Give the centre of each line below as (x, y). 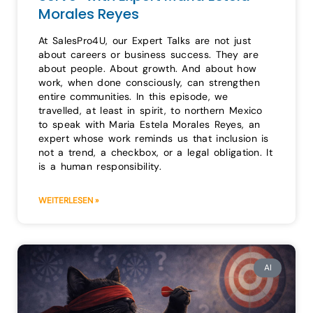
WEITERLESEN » (68, 201)
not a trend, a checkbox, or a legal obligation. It (155, 153)
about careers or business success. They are (148, 55)
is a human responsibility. (100, 167)
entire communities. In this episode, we (133, 97)
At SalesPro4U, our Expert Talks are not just (145, 41)
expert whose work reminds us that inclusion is (154, 139)
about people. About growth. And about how (148, 69)
